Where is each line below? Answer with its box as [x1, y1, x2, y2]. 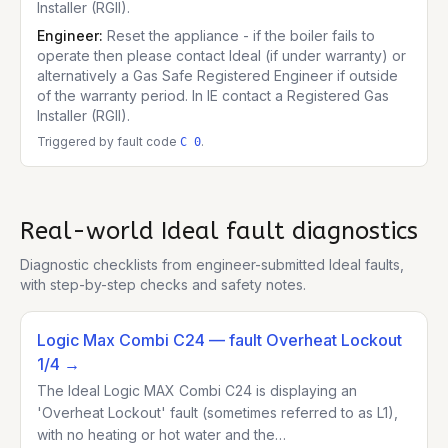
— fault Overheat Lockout [205, 330, 402, 350]
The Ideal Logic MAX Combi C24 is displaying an [37, 382, 357, 399]
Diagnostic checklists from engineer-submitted [20, 256, 329, 273]
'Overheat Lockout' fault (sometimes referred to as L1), [37, 404, 398, 421]
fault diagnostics [219, 217, 418, 245]
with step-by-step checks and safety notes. [20, 276, 306, 293]
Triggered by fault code [37, 134, 177, 149]
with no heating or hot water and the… [37, 426, 286, 443]
